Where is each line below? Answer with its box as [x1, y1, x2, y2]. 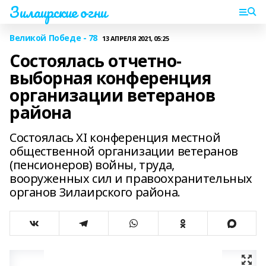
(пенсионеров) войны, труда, [9, 157, 175, 173]
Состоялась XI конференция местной [9, 129, 221, 145]
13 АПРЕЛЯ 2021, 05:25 [102, 33, 169, 43]
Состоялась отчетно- [9, 49, 182, 72]
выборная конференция [9, 66, 211, 89]
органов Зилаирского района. [9, 184, 180, 200]
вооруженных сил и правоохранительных [9, 170, 252, 186]
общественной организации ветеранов [9, 143, 238, 159]
